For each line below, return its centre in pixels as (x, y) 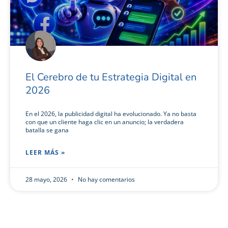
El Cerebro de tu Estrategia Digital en (111, 77)
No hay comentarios (106, 179)
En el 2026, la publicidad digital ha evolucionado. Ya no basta (111, 114)
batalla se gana (47, 130)
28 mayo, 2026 (47, 179)
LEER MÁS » (45, 152)
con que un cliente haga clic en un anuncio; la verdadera (105, 122)
